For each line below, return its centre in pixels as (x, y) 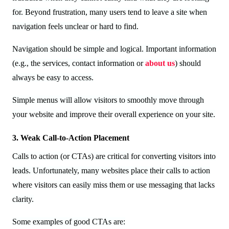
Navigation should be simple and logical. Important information (114, 49)
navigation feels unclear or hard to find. (75, 26)
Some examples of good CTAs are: (69, 221)
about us (160, 63)
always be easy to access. (53, 77)
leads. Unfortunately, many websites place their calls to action (111, 170)
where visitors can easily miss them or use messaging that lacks (113, 185)
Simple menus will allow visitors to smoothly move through (108, 100)
